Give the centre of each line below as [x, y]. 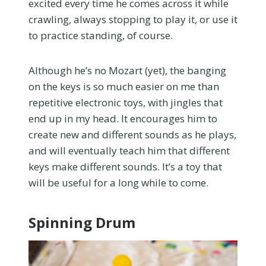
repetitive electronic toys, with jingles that [126, 102]
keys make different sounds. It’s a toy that [125, 166]
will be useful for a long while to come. [118, 182]
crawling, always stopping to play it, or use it [133, 19]
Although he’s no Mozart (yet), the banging [127, 70]
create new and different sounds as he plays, [132, 134]
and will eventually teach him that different [129, 150]
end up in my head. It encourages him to [123, 118]
